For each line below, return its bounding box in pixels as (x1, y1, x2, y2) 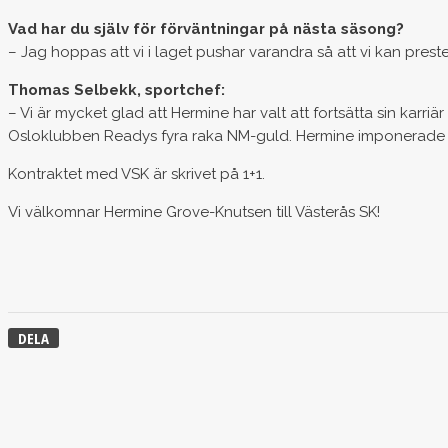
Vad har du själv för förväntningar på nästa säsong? (8, 19, 404, 38)
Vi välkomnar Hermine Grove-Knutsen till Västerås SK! (8, 202, 380, 221)
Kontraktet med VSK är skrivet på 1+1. (8, 164, 265, 183)
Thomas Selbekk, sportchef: (8, 80, 225, 99)
